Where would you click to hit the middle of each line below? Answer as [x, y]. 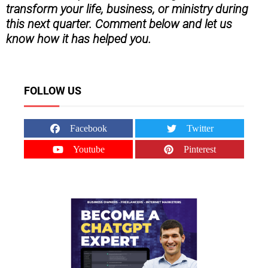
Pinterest [200, 150]
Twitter [200, 129]
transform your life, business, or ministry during [127, 9]
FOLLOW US [53, 91]
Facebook [89, 129]
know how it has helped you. [79, 39]
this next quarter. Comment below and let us [119, 24]
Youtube [89, 150]
